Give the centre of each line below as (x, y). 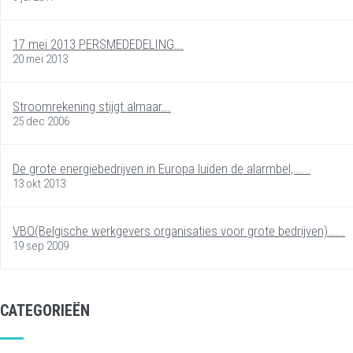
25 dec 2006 (41, 121)
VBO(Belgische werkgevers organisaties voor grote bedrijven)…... (179, 230)
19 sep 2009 (41, 245)
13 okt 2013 (39, 183)
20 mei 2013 (40, 59)
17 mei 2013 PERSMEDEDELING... (98, 44)
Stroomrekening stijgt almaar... (92, 106)
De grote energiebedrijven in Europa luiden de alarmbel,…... (162, 168)
